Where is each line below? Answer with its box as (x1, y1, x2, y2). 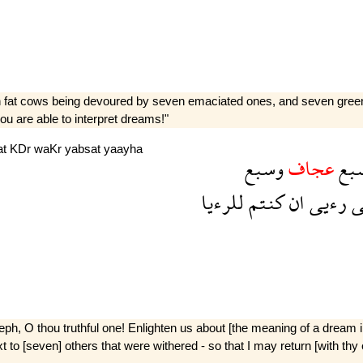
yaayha (104, 142, 143, 156)
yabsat (65, 142, 104, 156)
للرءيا (200, 178, 244, 225)
